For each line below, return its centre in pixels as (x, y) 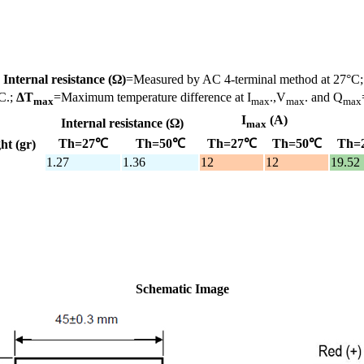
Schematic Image (182, 288)
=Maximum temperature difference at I (152, 97)
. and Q (324, 97)
